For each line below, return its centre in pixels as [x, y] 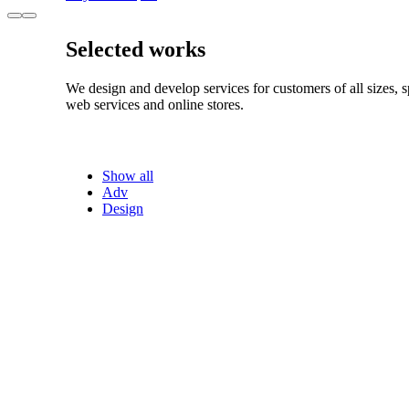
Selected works [136, 49]
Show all [128, 175]
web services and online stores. [155, 104]
